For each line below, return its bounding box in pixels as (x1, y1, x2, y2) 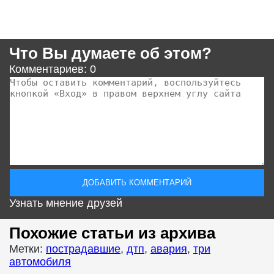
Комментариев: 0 (9, 62, 96, 75)
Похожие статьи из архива (9, 223, 215, 242)
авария (150, 242, 187, 255)
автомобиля (9, 255, 71, 268)
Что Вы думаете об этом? (9, 43, 212, 62)
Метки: (9, 242, 46, 255)
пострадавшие (46, 242, 120, 255)
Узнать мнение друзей (9, 196, 122, 209)
